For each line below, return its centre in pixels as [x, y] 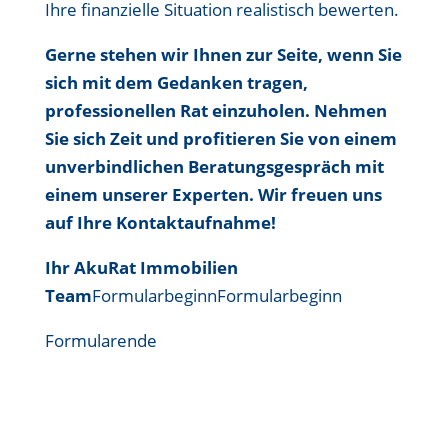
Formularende [100, 340]
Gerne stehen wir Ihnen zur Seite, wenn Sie [223, 54]
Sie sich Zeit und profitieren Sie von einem [220, 138]
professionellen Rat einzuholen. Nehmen [215, 110]
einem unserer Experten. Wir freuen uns [213, 194]
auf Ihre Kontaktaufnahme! [160, 222]
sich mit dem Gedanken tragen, [176, 82]
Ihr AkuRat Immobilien [141, 267]
